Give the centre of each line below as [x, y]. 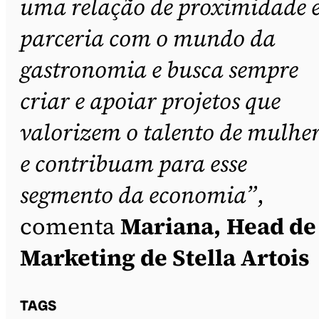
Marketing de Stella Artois [165, 257]
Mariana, [171, 226]
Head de [271, 226]
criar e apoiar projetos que [150, 101]
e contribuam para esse [134, 163]
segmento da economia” [138, 195]
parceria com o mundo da [148, 38]
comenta [70, 226]
